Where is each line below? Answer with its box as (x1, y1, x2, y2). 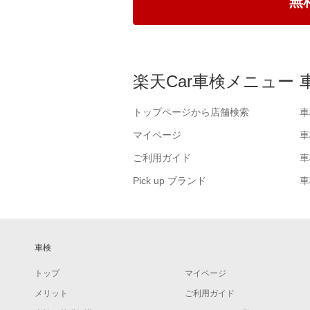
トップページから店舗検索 (133, 107, 249, 118)
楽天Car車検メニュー (133, 72, 294, 91)
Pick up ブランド (133, 175, 206, 187)
